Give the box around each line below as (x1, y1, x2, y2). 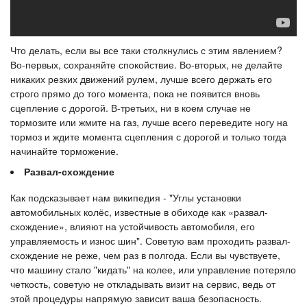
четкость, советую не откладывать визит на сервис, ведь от (10, 277, 275, 291)
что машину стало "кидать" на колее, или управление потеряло (10, 262, 296, 277)
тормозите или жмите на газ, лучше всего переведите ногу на (10, 115, 288, 130)
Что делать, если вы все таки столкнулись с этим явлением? (10, 43, 282, 58)
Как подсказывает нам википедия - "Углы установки (10, 191, 241, 205)
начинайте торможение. (10, 144, 119, 158)
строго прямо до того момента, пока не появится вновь (10, 86, 260, 101)
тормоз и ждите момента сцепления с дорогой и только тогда (10, 130, 286, 144)
